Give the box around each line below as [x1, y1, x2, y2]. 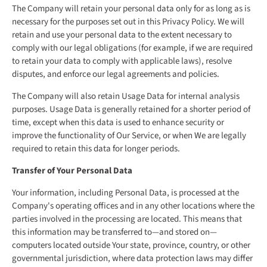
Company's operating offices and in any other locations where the [12, 200, 254, 213]
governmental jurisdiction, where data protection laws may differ [12, 252, 253, 265]
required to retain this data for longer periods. [12, 142, 180, 156]
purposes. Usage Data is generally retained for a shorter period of [12, 103, 250, 116]
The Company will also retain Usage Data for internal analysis [12, 90, 240, 103]
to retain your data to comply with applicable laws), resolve [12, 55, 232, 68]
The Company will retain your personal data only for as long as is [12, 2, 250, 15]
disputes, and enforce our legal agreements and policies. [12, 68, 219, 81]
